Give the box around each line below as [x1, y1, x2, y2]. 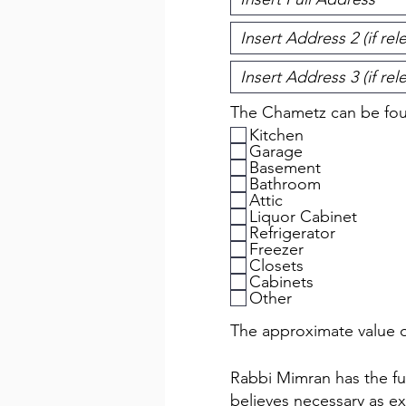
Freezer [249, 239, 304, 259]
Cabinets [249, 272, 314, 292]
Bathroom [249, 174, 321, 194]
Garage [249, 141, 303, 161]
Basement [249, 158, 321, 178]
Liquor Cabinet [249, 207, 357, 227]
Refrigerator [249, 223, 335, 243]
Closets [249, 256, 304, 275]
